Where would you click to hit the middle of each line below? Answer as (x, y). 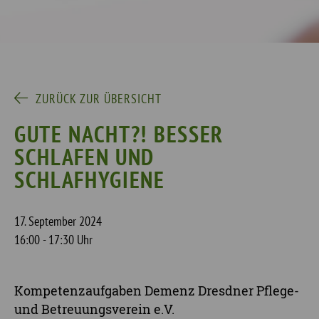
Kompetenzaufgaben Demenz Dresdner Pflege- (157, 291)
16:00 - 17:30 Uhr (53, 240)
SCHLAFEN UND (85, 157)
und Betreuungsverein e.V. (94, 309)
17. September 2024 (58, 221)
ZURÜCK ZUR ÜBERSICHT (98, 99)
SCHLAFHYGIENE (90, 179)
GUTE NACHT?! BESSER (119, 134)
